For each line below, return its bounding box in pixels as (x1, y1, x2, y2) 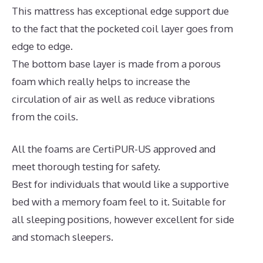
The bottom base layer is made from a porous (12, 57, 221, 70)
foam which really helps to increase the (12, 75, 190, 87)
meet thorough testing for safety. (12, 160, 160, 173)
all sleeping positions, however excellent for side (12, 213, 234, 226)
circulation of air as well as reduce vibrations (12, 92, 215, 105)
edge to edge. (12, 39, 73, 52)
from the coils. (12, 110, 78, 123)
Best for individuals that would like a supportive (12, 178, 229, 191)
